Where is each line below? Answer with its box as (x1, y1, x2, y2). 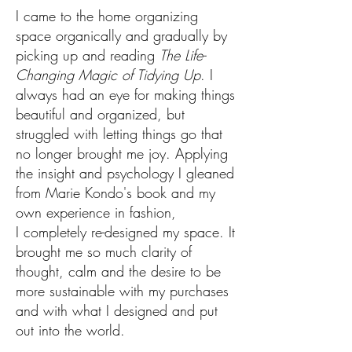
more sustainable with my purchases (16, 281, 229, 300)
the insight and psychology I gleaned (16, 163, 234, 182)
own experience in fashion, (16, 203, 176, 222)
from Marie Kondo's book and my (16, 183, 215, 202)
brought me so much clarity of (16, 242, 192, 261)
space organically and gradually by (16, 26, 227, 45)
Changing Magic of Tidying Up (16, 65, 200, 84)
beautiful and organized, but (16, 104, 185, 123)
